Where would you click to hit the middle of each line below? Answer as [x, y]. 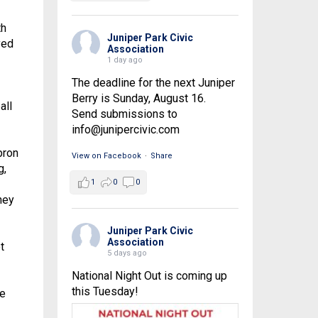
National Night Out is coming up [149, 275]
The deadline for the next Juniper [153, 82]
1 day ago [125, 60]
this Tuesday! [105, 291]
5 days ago [127, 253]
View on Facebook [106, 155]
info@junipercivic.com [125, 129]
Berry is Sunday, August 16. [138, 98]
